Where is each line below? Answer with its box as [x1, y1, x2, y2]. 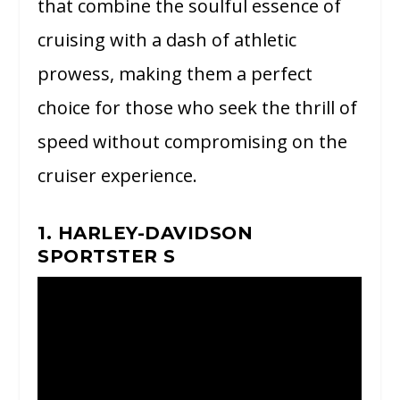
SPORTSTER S [37, 245, 176, 267]
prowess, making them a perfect [37, 61, 313, 86]
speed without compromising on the [37, 129, 348, 154]
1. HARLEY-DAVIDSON [37, 221, 254, 244]
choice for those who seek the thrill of [37, 95, 358, 120]
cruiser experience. [37, 162, 198, 187]
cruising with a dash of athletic [37, 27, 297, 52]
